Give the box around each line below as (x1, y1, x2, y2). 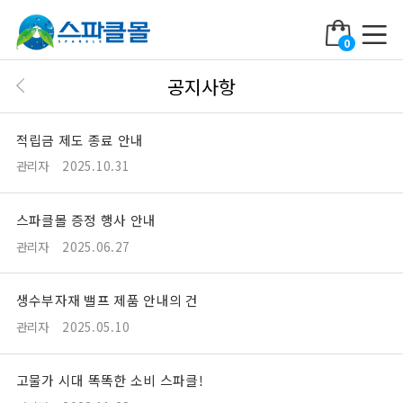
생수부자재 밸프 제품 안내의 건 (15, 290, 199, 309)
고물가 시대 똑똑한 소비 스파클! (15, 371, 203, 390)
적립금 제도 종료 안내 (15, 130, 144, 149)
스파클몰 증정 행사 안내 (15, 210, 157, 229)
